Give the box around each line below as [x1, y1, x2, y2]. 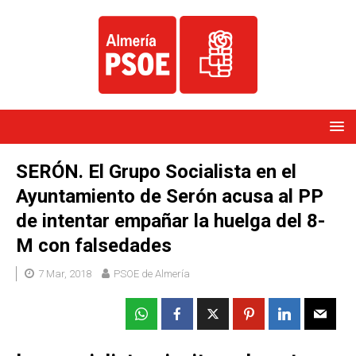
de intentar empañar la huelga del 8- [16, 210, 325, 233]
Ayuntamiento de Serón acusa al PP [16, 185, 323, 208]
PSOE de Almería [114, 268, 190, 281]
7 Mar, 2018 [38, 268, 91, 281]
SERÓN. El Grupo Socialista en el [16, 161, 296, 184]
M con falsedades [16, 234, 172, 257]
